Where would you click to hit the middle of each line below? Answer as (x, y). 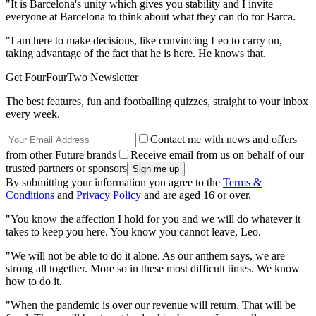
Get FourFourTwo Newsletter (72, 78)
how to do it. (35, 281)
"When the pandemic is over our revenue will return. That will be (151, 305)
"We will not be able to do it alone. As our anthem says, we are (145, 256)
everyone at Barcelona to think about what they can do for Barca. (152, 17)
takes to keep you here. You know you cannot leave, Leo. (135, 232)
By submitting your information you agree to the (114, 183)
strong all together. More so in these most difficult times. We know (153, 269)
